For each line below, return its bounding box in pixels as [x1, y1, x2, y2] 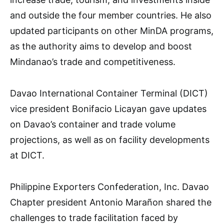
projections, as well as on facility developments [10, 134, 209, 145]
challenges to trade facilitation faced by [10, 212, 178, 223]
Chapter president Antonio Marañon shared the [10, 196, 211, 207]
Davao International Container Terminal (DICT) [10, 87, 208, 98]
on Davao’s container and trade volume [10, 118, 175, 129]
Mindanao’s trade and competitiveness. [10, 56, 175, 67]
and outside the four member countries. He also [10, 9, 211, 20]
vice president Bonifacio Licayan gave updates [10, 103, 206, 114]
